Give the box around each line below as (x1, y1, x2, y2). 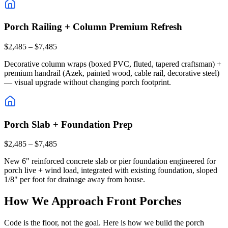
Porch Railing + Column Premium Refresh (4, 21, 182, 33)
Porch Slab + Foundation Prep (4, 119, 133, 130)
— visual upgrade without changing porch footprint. (4, 77, 171, 87)
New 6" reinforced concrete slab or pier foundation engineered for (4, 157, 216, 166)
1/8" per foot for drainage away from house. (4, 175, 145, 184)
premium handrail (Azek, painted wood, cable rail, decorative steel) (4, 68, 219, 77)
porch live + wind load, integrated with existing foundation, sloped (4, 166, 217, 175)
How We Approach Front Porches (4, 194, 181, 208)
